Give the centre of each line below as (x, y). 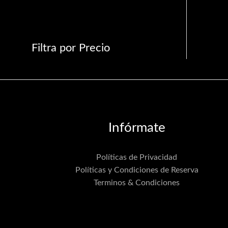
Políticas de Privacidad (137, 158)
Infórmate (137, 128)
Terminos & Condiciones (137, 183)
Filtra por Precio (71, 48)
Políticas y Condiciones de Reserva (137, 170)
